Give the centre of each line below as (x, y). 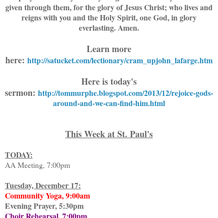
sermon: (20, 92)
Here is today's (109, 81)
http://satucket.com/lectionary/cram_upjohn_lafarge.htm (120, 60)
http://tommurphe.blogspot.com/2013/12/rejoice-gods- (126, 92)
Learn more (109, 48)
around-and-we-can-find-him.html (109, 103)
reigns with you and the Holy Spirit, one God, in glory (109, 17)
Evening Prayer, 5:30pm (44, 205)
